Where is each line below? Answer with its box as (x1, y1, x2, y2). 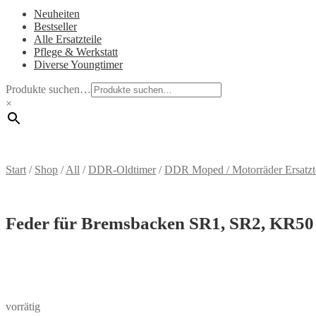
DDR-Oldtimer (88, 164, 156, 176)
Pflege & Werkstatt (34, 46, 118, 58)
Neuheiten (34, 8, 80, 20)
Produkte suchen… (6, 83, 91, 95)
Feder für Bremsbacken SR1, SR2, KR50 (6, 213, 314, 233)
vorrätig (6, 300, 40, 312)
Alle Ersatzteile (34, 33, 102, 45)
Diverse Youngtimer (34, 59, 123, 71)
